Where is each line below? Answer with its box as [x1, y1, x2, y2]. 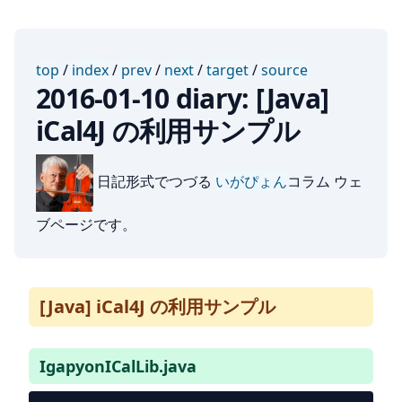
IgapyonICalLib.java [39, 355, 197, 377]
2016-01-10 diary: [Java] [36, 80, 328, 117]
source [261, 60, 308, 80]
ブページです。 [36, 214, 136, 234]
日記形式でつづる [93, 171, 215, 192]
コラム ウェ [287, 171, 363, 192]
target [206, 60, 249, 80]
